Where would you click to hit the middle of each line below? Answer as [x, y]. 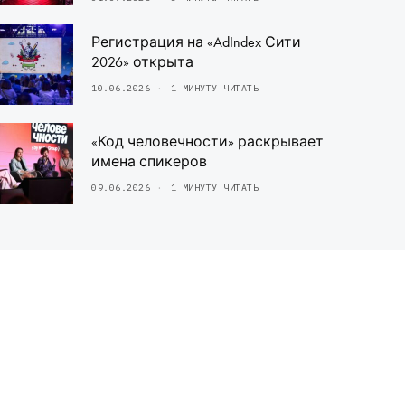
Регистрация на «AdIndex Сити [196, 42]
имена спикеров [149, 162]
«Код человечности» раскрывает [207, 142]
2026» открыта [142, 62]
